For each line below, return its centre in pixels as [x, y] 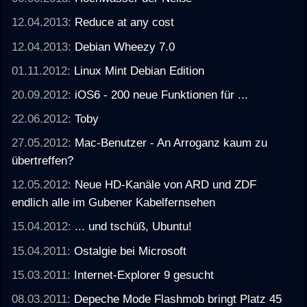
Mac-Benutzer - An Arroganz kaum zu [171, 143]
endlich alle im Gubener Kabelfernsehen [114, 202]
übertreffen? [43, 161]
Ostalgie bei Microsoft [131, 250]
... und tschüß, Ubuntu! [134, 226]
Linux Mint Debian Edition [139, 70]
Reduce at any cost [125, 22]
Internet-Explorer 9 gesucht [144, 274]
